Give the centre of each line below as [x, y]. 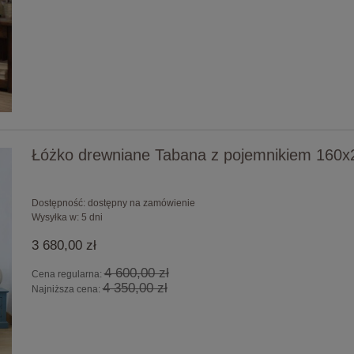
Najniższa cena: [67, 290]
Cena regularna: [68, 275]
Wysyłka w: [55, 218]
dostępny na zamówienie [141, 203]
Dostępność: [58, 203]
